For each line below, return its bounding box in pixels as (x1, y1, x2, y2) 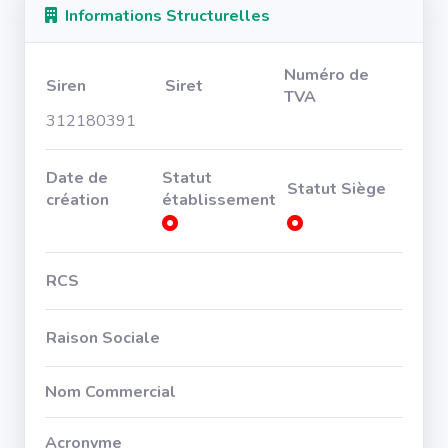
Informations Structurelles (57, 5, 270, 27)
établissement (162, 189, 276, 211)
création (46, 189, 109, 211)
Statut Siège (287, 178, 386, 200)
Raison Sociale (46, 327, 160, 349)
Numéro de (284, 64, 369, 86)
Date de (46, 167, 108, 189)
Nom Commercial (45, 381, 176, 403)
